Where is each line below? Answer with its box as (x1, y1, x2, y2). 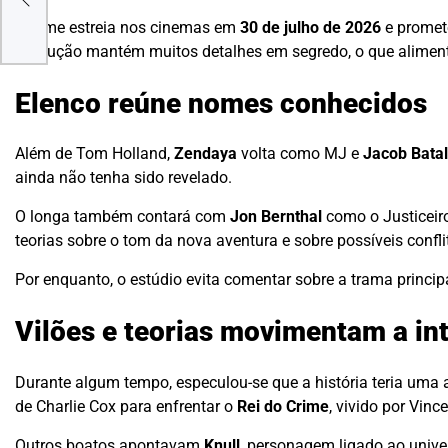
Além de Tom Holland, (15, 144, 174, 164)
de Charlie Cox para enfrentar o (15, 397, 237, 417)
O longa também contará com (15, 207, 230, 227)
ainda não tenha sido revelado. (15, 168, 232, 188)
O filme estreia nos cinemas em (15, 17, 240, 37)
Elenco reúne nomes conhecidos (15, 86, 427, 120)
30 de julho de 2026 (240, 17, 381, 37)
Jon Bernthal (230, 207, 322, 227)
